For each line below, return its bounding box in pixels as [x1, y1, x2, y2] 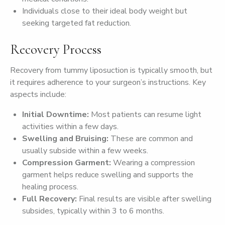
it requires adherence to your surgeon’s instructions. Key [10, 77, 206, 88]
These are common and [108, 133, 193, 144]
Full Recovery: [22, 193, 77, 204]
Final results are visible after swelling [77, 193, 211, 204]
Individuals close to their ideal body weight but [22, 6, 187, 17]
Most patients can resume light [89, 109, 201, 120]
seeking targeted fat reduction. [22, 18, 131, 29]
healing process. [22, 181, 78, 192]
